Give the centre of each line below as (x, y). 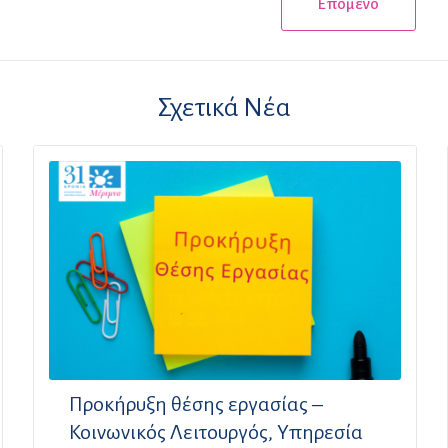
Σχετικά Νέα (224, 107)
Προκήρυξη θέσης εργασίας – (196, 404)
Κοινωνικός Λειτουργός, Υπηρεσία (216, 432)
